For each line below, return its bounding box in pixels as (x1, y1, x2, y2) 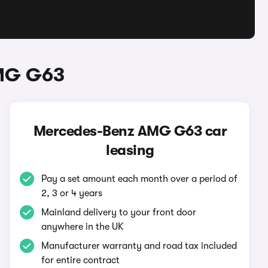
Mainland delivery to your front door (41, 207, 197, 218)
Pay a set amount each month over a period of (41, 173, 238, 184)
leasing (106, 142, 154, 159)
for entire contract (41, 255, 120, 266)
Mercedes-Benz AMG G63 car (33, 123, 227, 139)
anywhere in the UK (41, 221, 124, 232)
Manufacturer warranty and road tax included (41, 240, 237, 251)
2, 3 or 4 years (41, 188, 103, 199)
